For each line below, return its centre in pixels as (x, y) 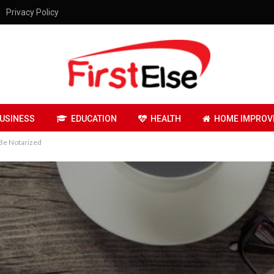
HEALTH (166, 119)
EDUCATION (94, 119)
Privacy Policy (32, 12)
